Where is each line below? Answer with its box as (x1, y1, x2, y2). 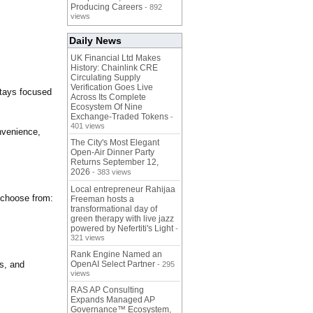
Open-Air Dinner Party (71, 147, 154, 158)
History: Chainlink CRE (71, 63, 158, 73)
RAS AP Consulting (71, 285, 144, 296)
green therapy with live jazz (71, 214, 174, 224)
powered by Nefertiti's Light (71, 224, 173, 234)
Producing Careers (71, 2, 143, 13)
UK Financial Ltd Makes (71, 53, 161, 64)
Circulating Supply (71, 73, 140, 83)
